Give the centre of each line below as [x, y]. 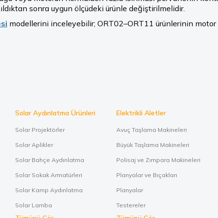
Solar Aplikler [34, 145]
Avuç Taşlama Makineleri [152, 130]
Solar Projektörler [40, 130]
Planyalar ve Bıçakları [147, 175]
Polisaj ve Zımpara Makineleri [158, 160]
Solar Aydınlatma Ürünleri [55, 113]
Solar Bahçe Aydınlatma [50, 160]
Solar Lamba [34, 205]
